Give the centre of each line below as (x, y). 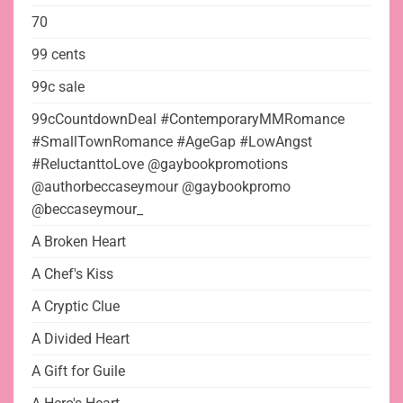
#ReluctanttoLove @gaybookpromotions (160, 165)
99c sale (58, 87)
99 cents (58, 55)
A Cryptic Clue (76, 307)
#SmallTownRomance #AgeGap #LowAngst (172, 142)
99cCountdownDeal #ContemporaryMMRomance (188, 120)
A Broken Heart (79, 242)
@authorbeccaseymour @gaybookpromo (161, 187)
